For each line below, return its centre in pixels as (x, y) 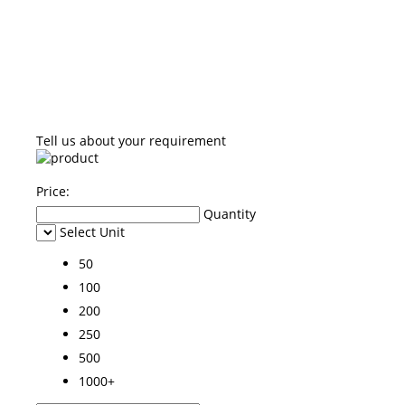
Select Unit (92, 231)
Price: (53, 191)
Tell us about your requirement (131, 140)
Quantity (230, 213)
